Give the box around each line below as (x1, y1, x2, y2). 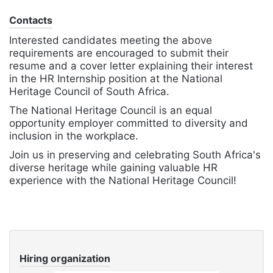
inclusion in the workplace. (9, 129, 138, 142)
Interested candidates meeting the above (9, 34, 212, 46)
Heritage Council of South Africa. (9, 85, 169, 97)
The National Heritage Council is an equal (9, 104, 212, 116)
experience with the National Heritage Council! (9, 174, 236, 186)
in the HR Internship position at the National (9, 72, 222, 85)
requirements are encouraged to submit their (9, 46, 229, 59)
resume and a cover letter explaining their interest (9, 59, 253, 72)
